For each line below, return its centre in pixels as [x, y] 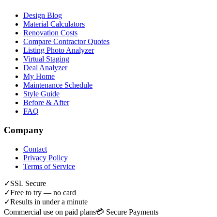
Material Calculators [54, 24]
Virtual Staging [46, 59]
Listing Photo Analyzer [59, 50]
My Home [39, 77]
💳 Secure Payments [127, 212]
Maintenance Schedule [58, 85]
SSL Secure [28, 183]
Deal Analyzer [45, 68]
